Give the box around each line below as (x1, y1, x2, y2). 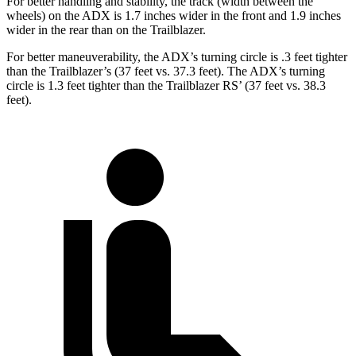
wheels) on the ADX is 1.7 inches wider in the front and (6, 9, 290, 23)
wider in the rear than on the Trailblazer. (6, 23, 206, 37)
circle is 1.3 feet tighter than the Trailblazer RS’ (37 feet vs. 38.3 (6, 79, 326, 93)
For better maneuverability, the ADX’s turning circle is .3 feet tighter (6, 50, 347, 64)
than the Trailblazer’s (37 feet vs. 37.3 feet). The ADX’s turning (6, 64, 325, 79)
